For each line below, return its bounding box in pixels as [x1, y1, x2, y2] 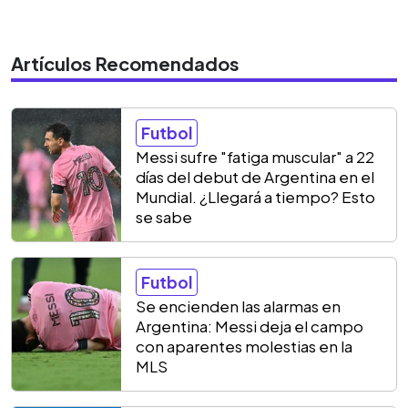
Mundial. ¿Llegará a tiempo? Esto [136, 186, 375, 207]
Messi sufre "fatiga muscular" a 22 [136, 146, 374, 167]
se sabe [136, 206, 192, 227]
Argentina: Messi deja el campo [136, 315, 363, 336]
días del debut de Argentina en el [136, 166, 374, 187]
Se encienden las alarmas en [136, 295, 341, 316]
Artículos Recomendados [11, 51, 240, 75]
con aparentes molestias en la [136, 335, 352, 356]
